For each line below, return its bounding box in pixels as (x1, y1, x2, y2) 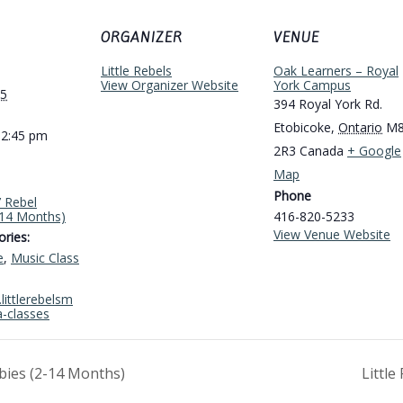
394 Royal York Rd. (273, 95, 382, 113)
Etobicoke (273, 119, 331, 137)
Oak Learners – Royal (273, 62, 399, 80)
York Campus (273, 76, 351, 94)
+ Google (347, 142, 401, 160)
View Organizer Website (101, 76, 238, 94)
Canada (300, 142, 344, 160)
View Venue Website (273, 226, 390, 244)
